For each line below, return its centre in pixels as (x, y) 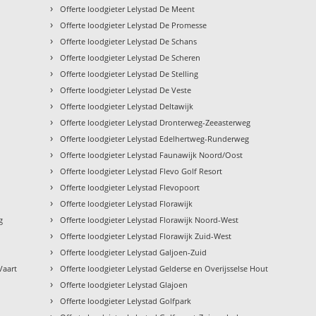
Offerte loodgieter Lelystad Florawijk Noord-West (150, 220)
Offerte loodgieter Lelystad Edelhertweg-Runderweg (155, 139)
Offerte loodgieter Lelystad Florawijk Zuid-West (146, 236)
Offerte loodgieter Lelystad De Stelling (129, 74)
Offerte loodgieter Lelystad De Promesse (134, 25)
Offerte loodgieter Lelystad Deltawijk (127, 107)
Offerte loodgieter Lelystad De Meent (128, 9)
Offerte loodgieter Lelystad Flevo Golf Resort (141, 171)
